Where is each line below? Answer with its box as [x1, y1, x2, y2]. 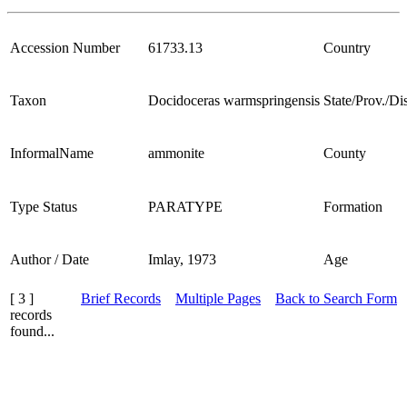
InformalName [10, 144, 94, 161]
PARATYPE [148, 198, 223, 214]
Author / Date [10, 251, 89, 267]
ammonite [148, 144, 204, 161]
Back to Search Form [275, 290, 397, 306]
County [323, 144, 366, 161]
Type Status [10, 198, 77, 214]
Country [323, 39, 371, 55]
